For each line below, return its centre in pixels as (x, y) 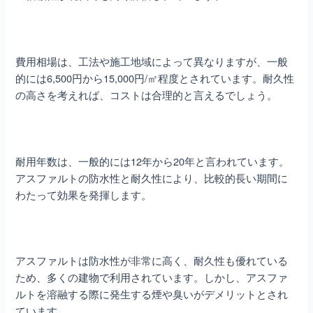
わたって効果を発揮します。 (84, 194)
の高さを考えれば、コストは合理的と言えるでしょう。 (147, 94)
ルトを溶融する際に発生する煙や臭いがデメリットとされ (152, 294)
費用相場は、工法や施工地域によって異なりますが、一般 (152, 61)
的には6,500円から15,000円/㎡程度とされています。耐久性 (155, 78)
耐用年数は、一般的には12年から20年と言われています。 (153, 161)
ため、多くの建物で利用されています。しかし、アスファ (152, 277)
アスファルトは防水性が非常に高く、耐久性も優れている (152, 261)
